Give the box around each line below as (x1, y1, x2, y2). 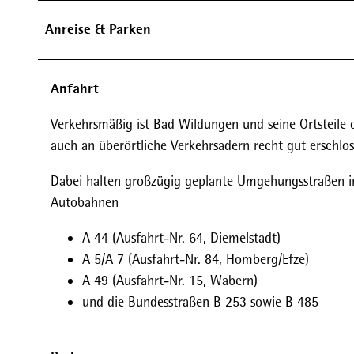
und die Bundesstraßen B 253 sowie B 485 (82, 293, 318, 311)
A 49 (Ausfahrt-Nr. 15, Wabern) (82, 272, 258, 289)
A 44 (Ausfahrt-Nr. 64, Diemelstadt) (82, 229, 281, 247)
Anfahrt (51, 79, 99, 98)
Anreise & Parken (45, 20, 151, 39)
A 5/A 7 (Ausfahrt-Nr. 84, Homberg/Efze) (82, 250, 309, 268)
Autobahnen (51, 194, 119, 211)
